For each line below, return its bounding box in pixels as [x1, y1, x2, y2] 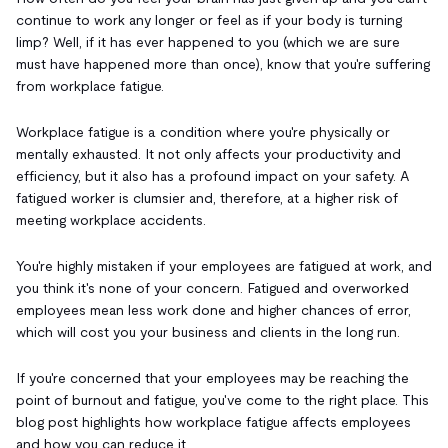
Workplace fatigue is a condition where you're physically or [16, 123, 390, 140]
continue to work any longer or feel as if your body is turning [16, 11, 402, 28]
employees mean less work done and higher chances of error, [16, 301, 411, 318]
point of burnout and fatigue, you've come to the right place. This [16, 391, 429, 408]
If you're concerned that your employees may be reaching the [16, 369, 409, 386]
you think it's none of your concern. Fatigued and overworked [16, 279, 409, 296]
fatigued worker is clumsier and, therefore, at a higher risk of [16, 189, 398, 206]
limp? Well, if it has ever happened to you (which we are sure [16, 33, 400, 50]
